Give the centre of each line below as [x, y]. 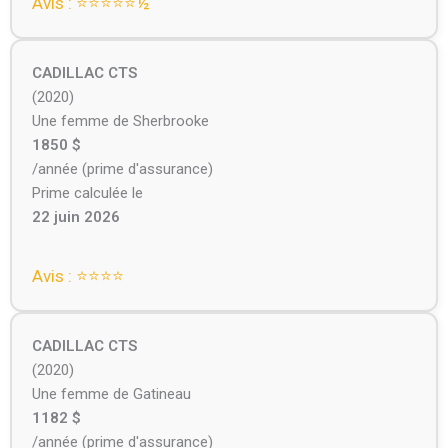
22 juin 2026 [75, 217]
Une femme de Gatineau [111, 394]
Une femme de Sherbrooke [120, 121]
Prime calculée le [87, 193]
